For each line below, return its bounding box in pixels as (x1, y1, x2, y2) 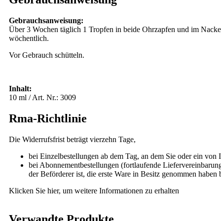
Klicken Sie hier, (9, 186, 61, 195)
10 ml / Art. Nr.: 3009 (9, 93, 76, 102)
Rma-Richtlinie (9, 112, 87, 125)
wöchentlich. (9, 34, 49, 43)
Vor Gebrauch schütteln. (9, 51, 84, 60)
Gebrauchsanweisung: (9, 16, 83, 25)
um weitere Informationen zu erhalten (61, 186, 179, 195)
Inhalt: (9, 84, 32, 93)
